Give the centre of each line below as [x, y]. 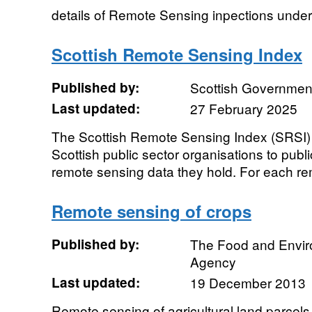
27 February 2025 [243, 108]
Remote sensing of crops [151, 211]
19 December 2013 [248, 282]
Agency [213, 262]
